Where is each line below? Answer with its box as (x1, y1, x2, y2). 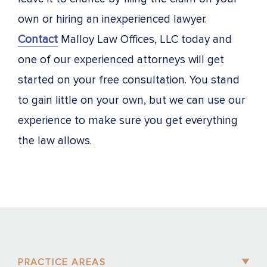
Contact (18, 32, 58, 46)
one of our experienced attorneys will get (18, 52, 224, 67)
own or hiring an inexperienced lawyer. (18, 12, 207, 26)
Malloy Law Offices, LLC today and (58, 32, 232, 46)
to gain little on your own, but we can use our (18, 93, 246, 107)
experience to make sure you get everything (18, 113, 238, 128)
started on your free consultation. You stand (18, 73, 240, 87)
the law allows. (18, 133, 95, 148)
